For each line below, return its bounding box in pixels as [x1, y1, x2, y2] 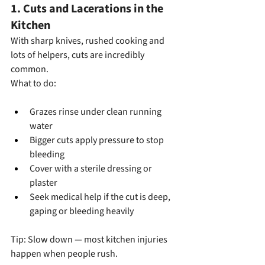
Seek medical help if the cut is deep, [30, 190, 172, 203]
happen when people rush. [11, 247, 118, 260]
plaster [30, 176, 57, 189]
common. [11, 62, 49, 76]
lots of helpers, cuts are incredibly [11, 48, 146, 62]
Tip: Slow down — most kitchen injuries [11, 232, 169, 246]
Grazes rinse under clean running [30, 105, 163, 118]
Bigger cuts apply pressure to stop [30, 133, 166, 147]
